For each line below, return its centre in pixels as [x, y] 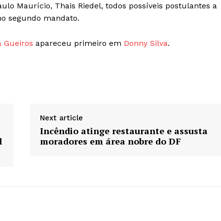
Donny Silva [146, 43]
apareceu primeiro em [78, 43]
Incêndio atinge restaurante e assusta [124, 131]
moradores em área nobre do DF [110, 141]
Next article [61, 118]
